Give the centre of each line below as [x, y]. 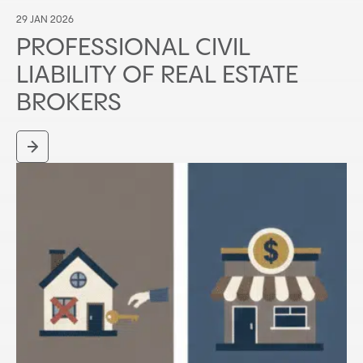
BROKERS [69, 104]
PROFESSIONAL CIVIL [133, 49]
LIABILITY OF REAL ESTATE [157, 76]
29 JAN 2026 [45, 20]
